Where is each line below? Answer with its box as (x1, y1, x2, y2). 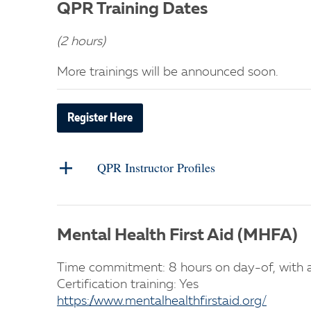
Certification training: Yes (57, 278, 199, 291)
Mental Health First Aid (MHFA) (57, 228, 298, 244)
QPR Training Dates (57, 1, 208, 18)
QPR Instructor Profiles (97, 159, 215, 176)
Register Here (67, 112, 133, 124)
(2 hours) (57, 35, 106, 48)
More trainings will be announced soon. (57, 66, 278, 78)
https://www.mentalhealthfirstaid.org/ (57, 295, 267, 308)
